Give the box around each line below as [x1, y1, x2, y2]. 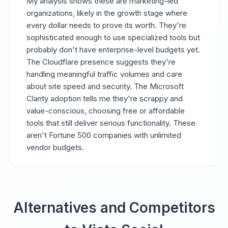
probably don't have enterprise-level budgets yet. [26, 45, 200, 54]
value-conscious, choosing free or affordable [26, 106, 185, 116]
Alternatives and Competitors [13, 199, 215, 216]
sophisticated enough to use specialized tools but [26, 33, 200, 42]
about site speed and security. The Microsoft [26, 81, 184, 91]
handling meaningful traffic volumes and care [26, 69, 182, 79]
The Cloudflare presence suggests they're [26, 57, 176, 67]
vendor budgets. [26, 142, 84, 152]
